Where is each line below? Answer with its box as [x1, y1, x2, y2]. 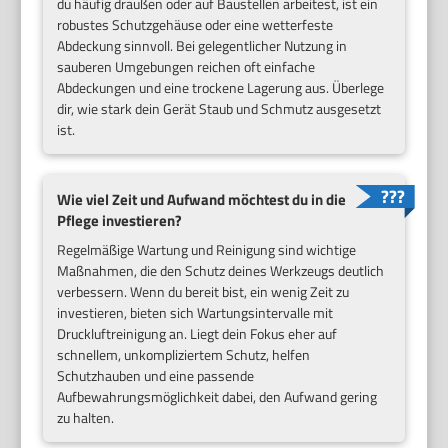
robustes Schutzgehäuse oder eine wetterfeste [57, 14, 334, 35]
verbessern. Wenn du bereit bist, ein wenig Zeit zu [57, 280, 350, 302]
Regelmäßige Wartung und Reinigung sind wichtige [57, 238, 357, 260]
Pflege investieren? [57, 209, 183, 232]
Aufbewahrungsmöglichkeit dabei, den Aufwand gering [57, 385, 378, 407]
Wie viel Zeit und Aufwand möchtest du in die [57, 188, 347, 211]
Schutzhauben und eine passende [57, 364, 255, 386]
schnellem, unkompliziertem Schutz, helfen [57, 343, 311, 365]
